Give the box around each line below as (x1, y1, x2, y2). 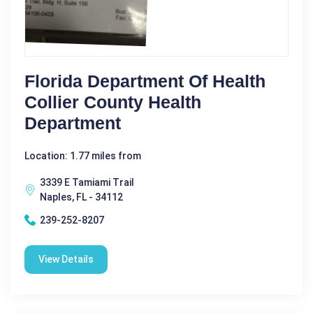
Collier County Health (24, 92, 201, 112)
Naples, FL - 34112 (40, 191, 123, 203)
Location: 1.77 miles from (24, 150, 141, 161)
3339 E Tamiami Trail (40, 176, 134, 188)
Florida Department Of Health (24, 71, 265, 91)
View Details (38, 253, 94, 265)
